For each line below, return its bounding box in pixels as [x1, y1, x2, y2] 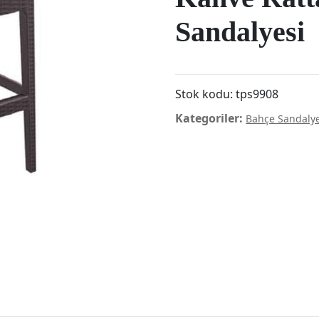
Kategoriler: [175, 110, 246, 127]
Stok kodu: [175, 86, 236, 103]
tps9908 [236, 86, 279, 103]
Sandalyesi [175, 16, 305, 48]
